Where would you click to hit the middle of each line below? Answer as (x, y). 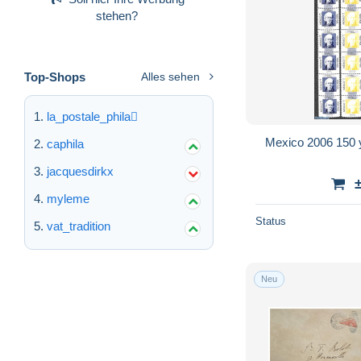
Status (271, 221)
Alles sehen (170, 76)
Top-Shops (55, 77)
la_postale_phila (89, 116)
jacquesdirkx (80, 171)
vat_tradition (79, 226)
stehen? (117, 15)
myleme (68, 198)
